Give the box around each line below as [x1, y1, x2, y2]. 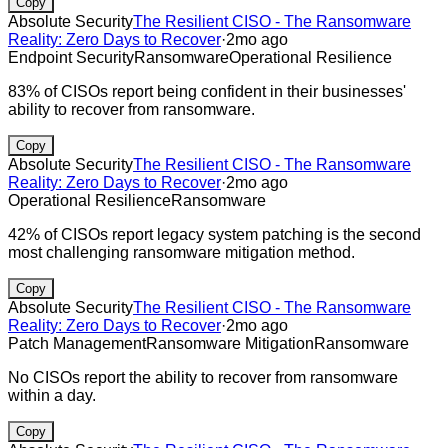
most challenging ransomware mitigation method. [8, 243, 355, 261]
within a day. [8, 386, 96, 404]
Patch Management [8, 334, 146, 352]
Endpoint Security [8, 48, 134, 66]
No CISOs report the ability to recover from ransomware [8, 368, 398, 386]
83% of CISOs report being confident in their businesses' [8, 82, 406, 100]
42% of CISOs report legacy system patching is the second [8, 225, 421, 243]
